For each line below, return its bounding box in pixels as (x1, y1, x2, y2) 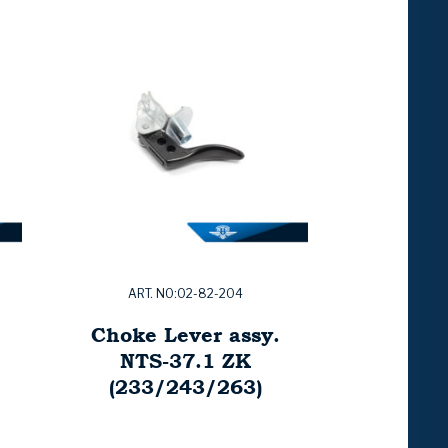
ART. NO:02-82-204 (127, 286, 243, 302)
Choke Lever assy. (90, 320, 280, 350)
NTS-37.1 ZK (119, 346, 251, 376)
